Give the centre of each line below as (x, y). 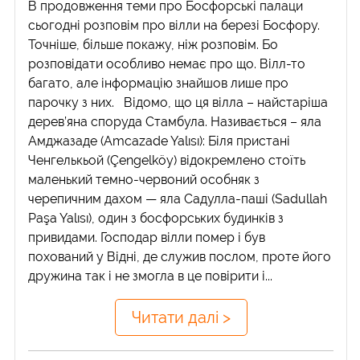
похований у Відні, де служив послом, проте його (180, 256)
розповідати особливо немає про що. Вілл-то (167, 63)
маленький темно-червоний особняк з (144, 179)
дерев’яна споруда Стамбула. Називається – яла (175, 121)
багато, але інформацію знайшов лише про (159, 83)
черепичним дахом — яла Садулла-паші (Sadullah (178, 198)
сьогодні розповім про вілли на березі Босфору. (174, 25)
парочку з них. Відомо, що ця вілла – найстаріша (178, 102)
